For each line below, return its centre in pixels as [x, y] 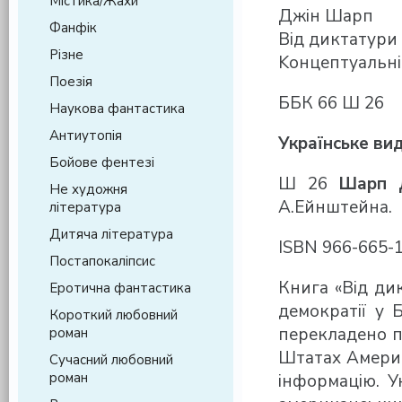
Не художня [88, 189]
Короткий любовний [114, 315]
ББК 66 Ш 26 [331, 104]
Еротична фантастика [120, 288]
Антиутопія [86, 135]
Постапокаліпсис [102, 261]
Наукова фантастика [117, 109]
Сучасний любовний [111, 360]
